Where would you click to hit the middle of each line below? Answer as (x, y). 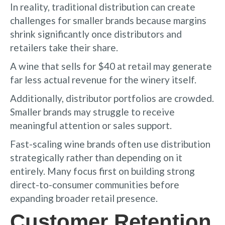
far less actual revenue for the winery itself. (103, 79)
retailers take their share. (64, 47)
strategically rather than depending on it (96, 157)
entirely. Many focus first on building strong (102, 171)
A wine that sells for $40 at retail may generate (111, 66)
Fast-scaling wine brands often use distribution (110, 144)
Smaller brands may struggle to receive (92, 111)
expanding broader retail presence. (84, 198)
